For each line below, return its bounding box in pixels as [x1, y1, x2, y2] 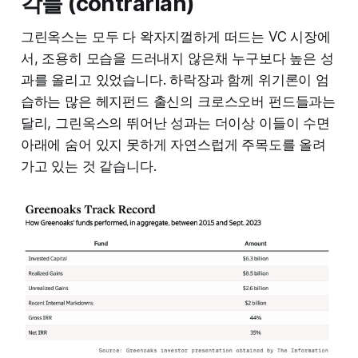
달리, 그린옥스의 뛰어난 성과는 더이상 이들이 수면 [20, 115, 330, 132]
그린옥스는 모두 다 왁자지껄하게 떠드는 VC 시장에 [20, 29, 331, 46]
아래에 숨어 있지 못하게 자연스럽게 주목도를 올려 [20, 137, 327, 153]
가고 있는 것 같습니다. [20, 158, 157, 175]
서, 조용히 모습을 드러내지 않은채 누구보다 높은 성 [20, 50, 334, 67]
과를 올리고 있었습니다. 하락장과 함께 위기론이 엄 [20, 72, 329, 89]
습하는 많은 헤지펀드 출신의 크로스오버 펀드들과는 [20, 93, 336, 110]
